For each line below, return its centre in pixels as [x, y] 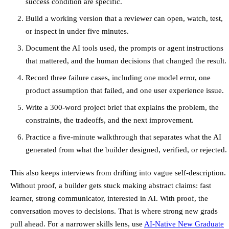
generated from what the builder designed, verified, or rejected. [126, 150]
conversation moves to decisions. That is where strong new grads [114, 211]
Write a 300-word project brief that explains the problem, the [122, 107]
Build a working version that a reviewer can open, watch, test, [124, 18]
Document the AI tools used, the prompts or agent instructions [124, 48]
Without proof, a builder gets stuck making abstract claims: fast [111, 186]
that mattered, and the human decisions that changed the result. [126, 61]
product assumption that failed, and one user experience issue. [125, 90]
